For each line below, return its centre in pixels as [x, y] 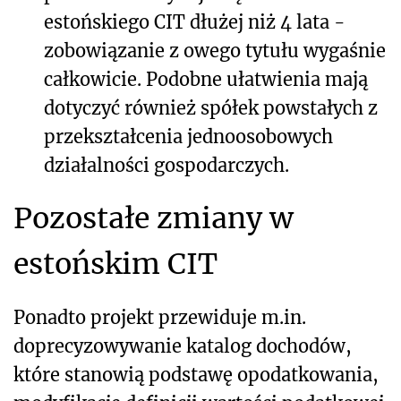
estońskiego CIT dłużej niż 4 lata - [195, 22]
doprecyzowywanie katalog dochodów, [183, 346]
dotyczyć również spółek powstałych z [211, 108]
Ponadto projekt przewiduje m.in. [160, 318]
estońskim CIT [115, 264]
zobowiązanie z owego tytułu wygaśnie [215, 51]
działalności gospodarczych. [166, 166]
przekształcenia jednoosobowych [188, 137]
